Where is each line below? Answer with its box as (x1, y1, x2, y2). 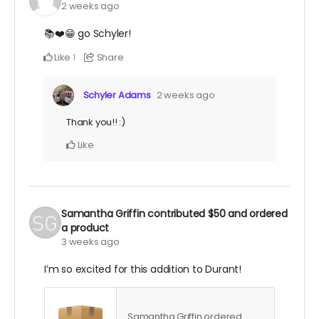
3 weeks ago (61, 235, 120, 249)
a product (61, 221, 110, 236)
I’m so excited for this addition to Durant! (44, 262, 241, 277)
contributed (147, 206, 208, 221)
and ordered (225, 206, 288, 221)
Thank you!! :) (66, 115, 126, 130)
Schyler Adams (83, 88, 151, 103)
